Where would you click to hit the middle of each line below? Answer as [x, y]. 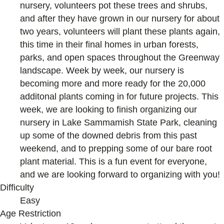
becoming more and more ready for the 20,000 [113, 83]
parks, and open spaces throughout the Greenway [120, 57]
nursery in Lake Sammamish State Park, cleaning [118, 122]
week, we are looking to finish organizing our [108, 109]
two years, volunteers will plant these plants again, [120, 31]
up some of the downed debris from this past [108, 135]
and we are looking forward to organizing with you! [121, 174]
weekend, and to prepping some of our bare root [116, 148]
